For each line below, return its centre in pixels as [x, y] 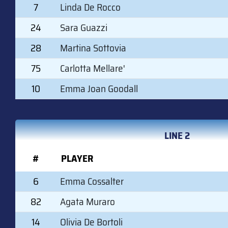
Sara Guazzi [84, 27]
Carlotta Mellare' [93, 68]
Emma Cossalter [92, 181]
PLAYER [77, 158]
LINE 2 [177, 135]
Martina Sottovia [93, 48]
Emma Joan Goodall [99, 88]
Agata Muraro [88, 201]
